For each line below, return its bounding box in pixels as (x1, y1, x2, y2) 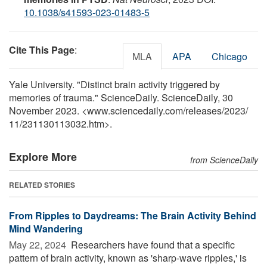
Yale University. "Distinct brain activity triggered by (9, 77, 220, 91)
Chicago (212, 49, 247, 63)
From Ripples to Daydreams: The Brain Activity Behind (9, 208, 256, 222)
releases (185, 103, 222, 117)
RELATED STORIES (9, 179, 75, 190)
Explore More (9, 148, 77, 164)
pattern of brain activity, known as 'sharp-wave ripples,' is (9, 250, 247, 265)
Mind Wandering (9, 221, 83, 235)
